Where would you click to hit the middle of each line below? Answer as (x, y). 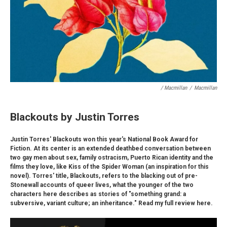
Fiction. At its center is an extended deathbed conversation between (110, 149)
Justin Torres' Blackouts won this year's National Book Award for (104, 140)
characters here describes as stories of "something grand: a (98, 194)
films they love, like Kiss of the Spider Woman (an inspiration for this (109, 167)
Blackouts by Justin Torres (75, 117)
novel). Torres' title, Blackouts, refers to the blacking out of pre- (104, 176)
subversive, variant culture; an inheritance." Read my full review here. (111, 203)
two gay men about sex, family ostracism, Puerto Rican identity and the (112, 158)
